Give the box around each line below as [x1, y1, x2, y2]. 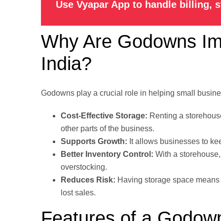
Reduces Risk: [61, 176, 115, 184]
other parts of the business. [61, 124, 154, 133]
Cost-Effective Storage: [61, 111, 147, 120]
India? [41, 53, 92, 74]
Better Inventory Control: [61, 150, 153, 159]
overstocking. [61, 163, 107, 172]
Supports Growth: [61, 137, 127, 146]
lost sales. [61, 188, 96, 197]
